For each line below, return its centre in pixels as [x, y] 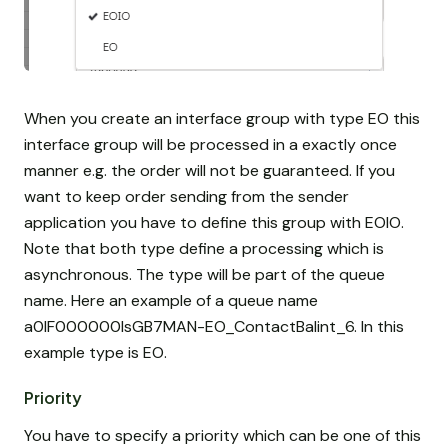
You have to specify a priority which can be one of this [222, 435]
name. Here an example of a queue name [171, 301]
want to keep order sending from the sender [186, 197]
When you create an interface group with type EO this [222, 119]
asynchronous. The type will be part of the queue [204, 275]
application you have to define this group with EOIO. [214, 223]
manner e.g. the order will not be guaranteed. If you [209, 171]
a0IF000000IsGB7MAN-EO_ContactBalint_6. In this [214, 327]
